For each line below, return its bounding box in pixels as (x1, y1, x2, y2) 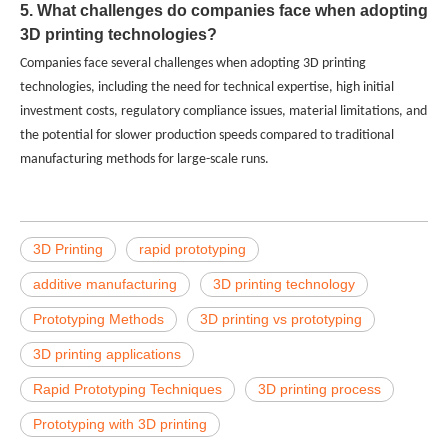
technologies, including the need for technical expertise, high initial (20, 79, 394, 95)
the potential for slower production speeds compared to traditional (20, 127, 394, 143)
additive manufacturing (33, 275, 177, 292)
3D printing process (258, 380, 381, 397)
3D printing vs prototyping (200, 310, 362, 327)
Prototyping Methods (33, 310, 164, 327)
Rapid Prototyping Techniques (33, 380, 222, 397)
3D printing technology (213, 275, 355, 292)
